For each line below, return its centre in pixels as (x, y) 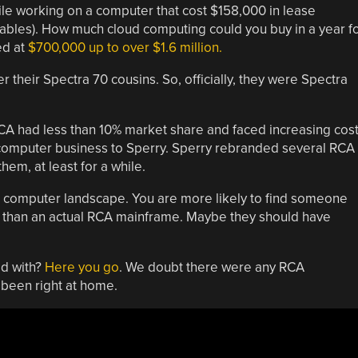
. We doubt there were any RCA (211, 267)
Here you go (82, 267)
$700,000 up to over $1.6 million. (125, 47)
